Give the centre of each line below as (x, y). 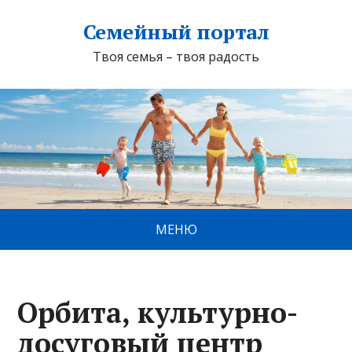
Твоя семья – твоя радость (176, 57)
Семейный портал (176, 31)
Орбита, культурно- (158, 313)
